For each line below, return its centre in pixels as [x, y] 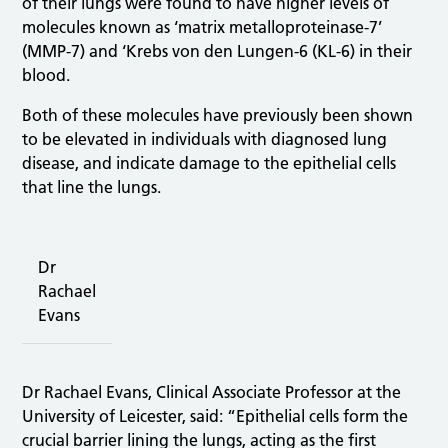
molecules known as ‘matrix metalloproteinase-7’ [202, 26]
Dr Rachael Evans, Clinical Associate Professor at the [212, 391]
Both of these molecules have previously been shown [218, 114]
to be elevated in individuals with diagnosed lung [205, 138]
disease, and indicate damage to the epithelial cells [209, 162]
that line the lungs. [92, 186]
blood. [46, 74]
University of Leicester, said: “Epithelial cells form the [215, 415]
